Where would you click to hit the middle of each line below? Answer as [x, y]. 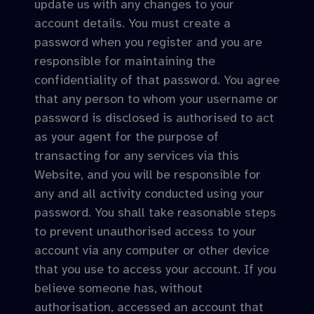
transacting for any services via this [137, 156]
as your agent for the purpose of [127, 137]
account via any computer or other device [152, 250]
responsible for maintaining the [125, 61]
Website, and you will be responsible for [148, 175]
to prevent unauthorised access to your [145, 231]
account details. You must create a [132, 23]
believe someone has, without [118, 288]
